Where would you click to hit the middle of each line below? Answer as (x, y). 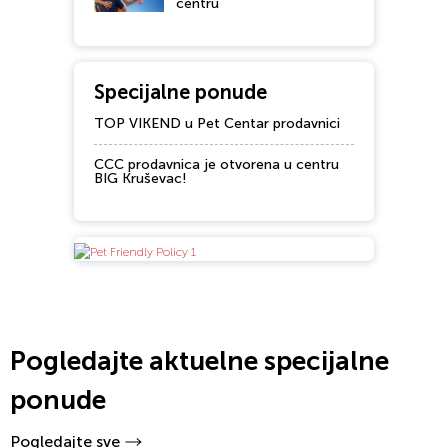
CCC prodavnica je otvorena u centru (216, 165)
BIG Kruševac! (140, 179)
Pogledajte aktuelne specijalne (199, 361)
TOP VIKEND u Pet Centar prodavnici (217, 124)
